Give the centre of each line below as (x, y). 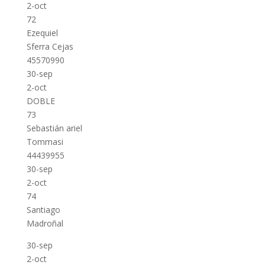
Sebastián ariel (54, 128)
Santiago (43, 210)
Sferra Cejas (50, 46)
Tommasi (45, 142)
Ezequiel (42, 33)
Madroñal (45, 223)
